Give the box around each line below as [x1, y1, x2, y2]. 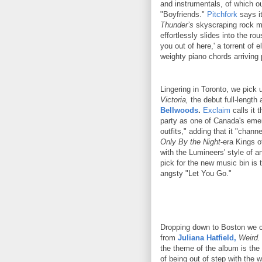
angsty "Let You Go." [160, 168, 232, 178]
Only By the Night [160, 137, 220, 146]
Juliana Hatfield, [178, 233, 236, 242]
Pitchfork [207, 9, 237, 19]
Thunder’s [160, 20, 194, 29]
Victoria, [160, 95, 188, 104]
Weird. [236, 233, 260, 242]
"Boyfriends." [160, 9, 207, 19]
